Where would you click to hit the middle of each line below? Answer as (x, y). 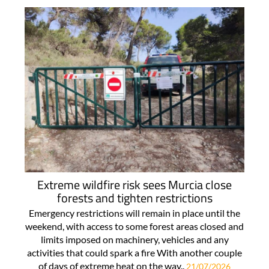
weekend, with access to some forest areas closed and (134, 226)
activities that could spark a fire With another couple (134, 252)
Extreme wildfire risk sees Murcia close (134, 184)
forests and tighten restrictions (134, 198)
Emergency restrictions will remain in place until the (134, 213)
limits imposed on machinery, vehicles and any (134, 239)
